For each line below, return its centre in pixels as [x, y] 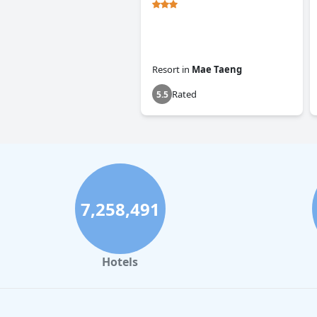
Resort [166, 70]
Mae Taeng [217, 70]
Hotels [120, 262]
